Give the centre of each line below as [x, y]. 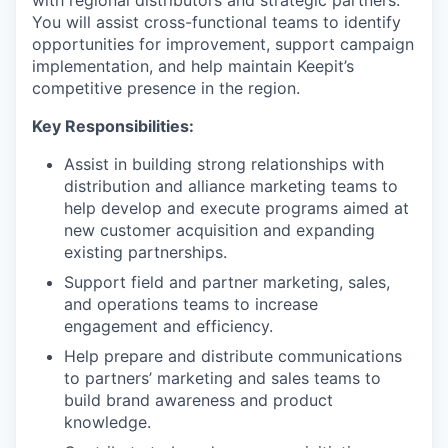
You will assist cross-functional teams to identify [216, 22]
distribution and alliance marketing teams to [231, 186]
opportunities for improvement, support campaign [223, 44]
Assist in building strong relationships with [224, 164]
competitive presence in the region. [166, 88]
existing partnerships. [145, 252]
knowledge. [107, 422]
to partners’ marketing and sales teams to [222, 378]
